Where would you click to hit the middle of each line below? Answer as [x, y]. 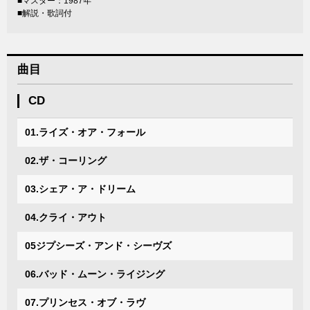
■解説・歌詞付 [45, 13]
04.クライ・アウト [66, 217]
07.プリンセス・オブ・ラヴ [85, 302]
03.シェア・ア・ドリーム [80, 189]
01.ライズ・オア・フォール [85, 132]
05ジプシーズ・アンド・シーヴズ [98, 246]
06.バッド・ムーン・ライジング [95, 274]
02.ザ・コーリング [66, 161]
